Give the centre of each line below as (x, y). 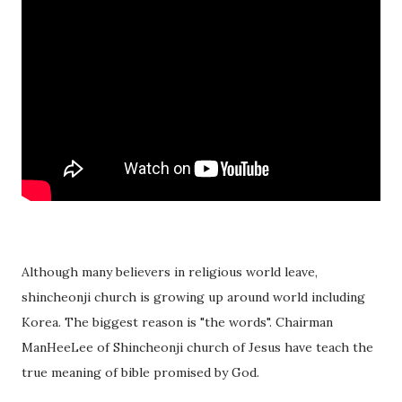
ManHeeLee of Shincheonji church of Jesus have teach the (197, 348)
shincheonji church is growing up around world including (193, 297)
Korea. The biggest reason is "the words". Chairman (177, 323)
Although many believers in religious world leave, (170, 272)
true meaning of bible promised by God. (140, 373)
